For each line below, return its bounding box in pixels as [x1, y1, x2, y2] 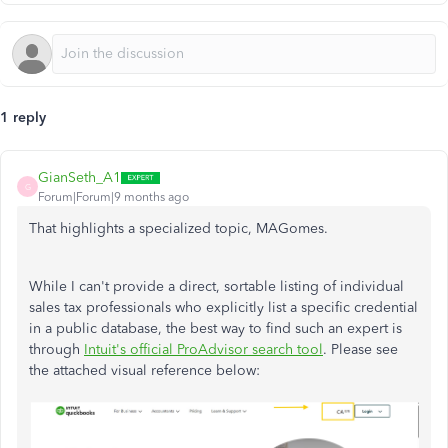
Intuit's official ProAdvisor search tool [84, 341, 323, 358]
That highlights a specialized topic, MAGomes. [29, 220, 328, 237]
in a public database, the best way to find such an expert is [29, 320, 402, 337]
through [29, 341, 84, 358]
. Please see [323, 341, 398, 358]
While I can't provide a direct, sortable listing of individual [29, 278, 404, 295]
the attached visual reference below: [29, 362, 260, 379]
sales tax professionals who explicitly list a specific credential [29, 299, 418, 316]
